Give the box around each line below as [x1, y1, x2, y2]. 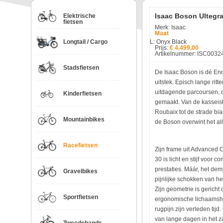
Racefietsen [63, 142, 98, 149]
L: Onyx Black [150, 38, 187, 45]
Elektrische [63, 12, 96, 19]
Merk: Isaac [155, 24, 186, 31]
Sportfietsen [63, 194, 98, 201]
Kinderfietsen [63, 90, 102, 97]
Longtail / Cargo [63, 38, 108, 45]
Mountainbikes [63, 116, 105, 123]
